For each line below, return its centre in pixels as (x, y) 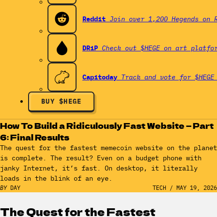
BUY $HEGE (62, 101)
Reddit (94, 19)
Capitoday (100, 77)
